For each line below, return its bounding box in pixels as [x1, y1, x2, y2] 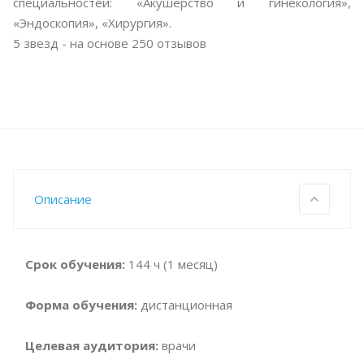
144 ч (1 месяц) [125, 255, 218, 272]
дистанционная [137, 296, 232, 313]
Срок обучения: [25, 255, 125, 272]
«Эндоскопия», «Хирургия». [13, 14, 171, 31]
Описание [34, 190, 92, 207]
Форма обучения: [25, 296, 137, 313]
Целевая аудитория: [25, 336, 158, 353]
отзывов [154, 34, 206, 51]
